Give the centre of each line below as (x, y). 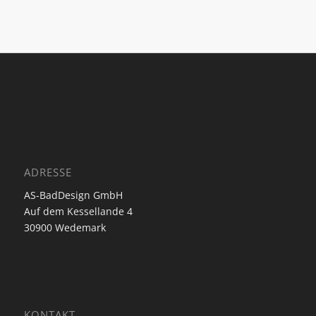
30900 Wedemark (65, 227)
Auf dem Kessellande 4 (78, 211)
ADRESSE (48, 172)
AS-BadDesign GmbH (73, 195)
